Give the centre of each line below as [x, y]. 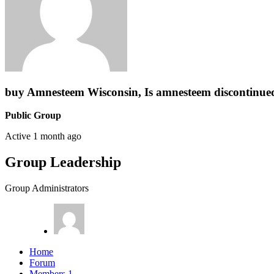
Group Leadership [63, 162]
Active [19, 136]
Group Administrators [47, 188]
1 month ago [57, 136]
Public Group [33, 116]
